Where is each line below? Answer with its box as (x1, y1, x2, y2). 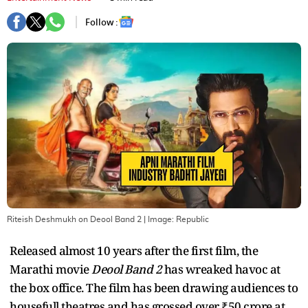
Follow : (85, 15, 118, 29)
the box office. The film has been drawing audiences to (10, 279, 298, 296)
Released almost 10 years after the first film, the (10, 242, 258, 258)
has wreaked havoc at (162, 261, 280, 277)
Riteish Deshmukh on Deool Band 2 (7, 214, 142, 223)
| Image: (142, 214, 176, 223)
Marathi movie (10, 261, 91, 277)
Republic (176, 214, 209, 223)
